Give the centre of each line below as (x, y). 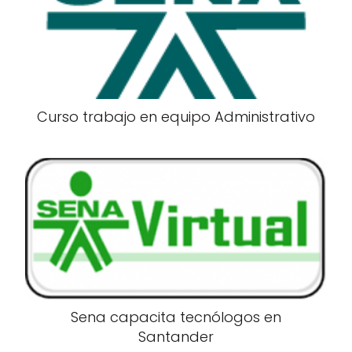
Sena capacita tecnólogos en (176, 317)
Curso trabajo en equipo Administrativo (176, 116)
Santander (176, 336)
